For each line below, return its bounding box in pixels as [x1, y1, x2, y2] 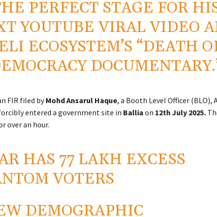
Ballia [123, 108, 143, 118]
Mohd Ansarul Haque [45, 95, 117, 106]
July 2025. [171, 108, 207, 118]
